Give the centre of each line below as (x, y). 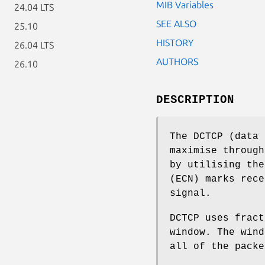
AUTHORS (177, 61)
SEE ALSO (176, 23)
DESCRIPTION (195, 100)
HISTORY (175, 42)
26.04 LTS (34, 45)
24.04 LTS (34, 7)
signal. (190, 193)
